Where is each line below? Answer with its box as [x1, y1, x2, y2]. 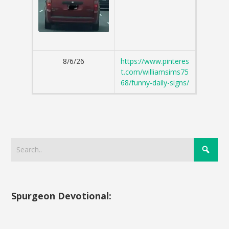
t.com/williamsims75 [121, 67, 189, 77]
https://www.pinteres [121, 56, 190, 66]
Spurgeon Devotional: [11, 189, 112, 202]
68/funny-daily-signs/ [121, 78, 190, 88]
